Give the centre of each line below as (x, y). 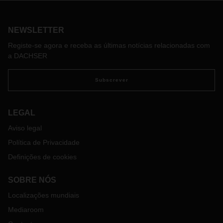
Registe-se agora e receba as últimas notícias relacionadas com (109, 45)
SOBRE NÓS (32, 180)
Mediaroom (26, 210)
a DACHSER (28, 56)
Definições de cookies (42, 157)
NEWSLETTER (36, 30)
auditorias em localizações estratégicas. (79, 20)
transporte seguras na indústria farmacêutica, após (96, 9)
